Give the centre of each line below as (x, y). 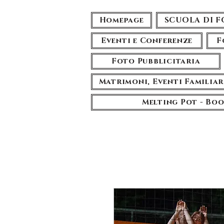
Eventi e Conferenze (147, 41)
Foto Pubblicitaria (156, 61)
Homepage (121, 20)
